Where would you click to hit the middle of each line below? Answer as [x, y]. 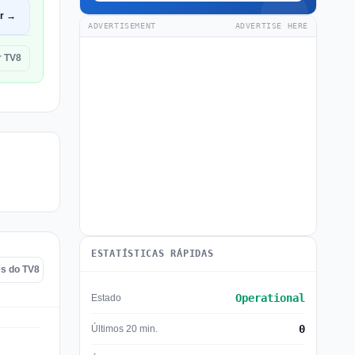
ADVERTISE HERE [271, 26]
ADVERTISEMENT [122, 26]
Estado [106, 298]
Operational [270, 298]
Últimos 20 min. [124, 328]
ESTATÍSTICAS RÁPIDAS [153, 254]
